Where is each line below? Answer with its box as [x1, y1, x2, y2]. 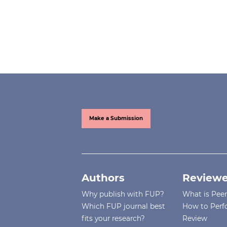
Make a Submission [89, 115, 143, 122]
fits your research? [82, 214, 145, 223]
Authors [82, 172, 125, 184]
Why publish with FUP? [82, 190, 165, 199]
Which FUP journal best [82, 202, 166, 211]
